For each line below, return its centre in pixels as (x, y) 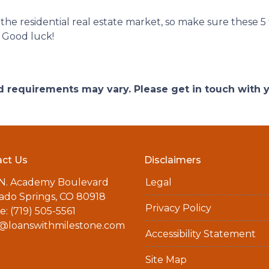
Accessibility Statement (200, 234)
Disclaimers (172, 160)
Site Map (166, 260)
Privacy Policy (178, 208)
